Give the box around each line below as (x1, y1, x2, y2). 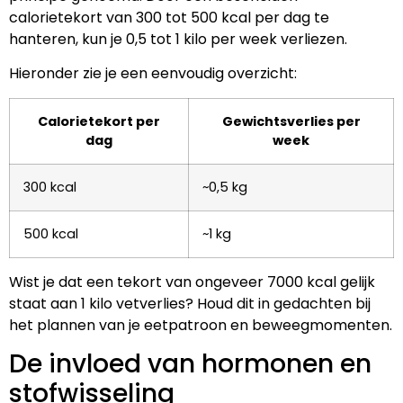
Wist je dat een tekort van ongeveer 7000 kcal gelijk (9, 271, 375, 292)
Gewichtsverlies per (221, 112, 361, 130)
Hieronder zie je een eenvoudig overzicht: (9, 63, 297, 85)
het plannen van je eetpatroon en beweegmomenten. (9, 314, 392, 336)
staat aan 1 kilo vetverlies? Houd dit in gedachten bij (9, 292, 371, 314)
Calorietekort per (38, 112, 160, 130)
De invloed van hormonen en (9, 346, 372, 382)
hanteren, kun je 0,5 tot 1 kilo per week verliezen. (9, 28, 347, 49)
